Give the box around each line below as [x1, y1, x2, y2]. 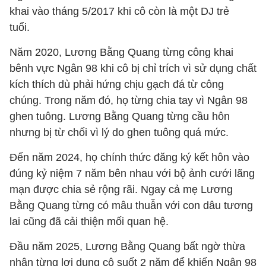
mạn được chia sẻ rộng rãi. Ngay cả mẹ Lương [9, 183, 233, 195]
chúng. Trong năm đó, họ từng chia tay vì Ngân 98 [9, 94, 248, 106]
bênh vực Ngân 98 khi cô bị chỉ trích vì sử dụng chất [9, 62, 256, 74]
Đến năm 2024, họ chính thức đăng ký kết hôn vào [9, 151, 249, 163]
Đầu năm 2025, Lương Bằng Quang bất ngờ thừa [9, 240, 245, 252]
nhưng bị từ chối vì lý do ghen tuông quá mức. [9, 126, 229, 138]
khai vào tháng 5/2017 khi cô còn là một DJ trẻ [9, 5, 229, 17]
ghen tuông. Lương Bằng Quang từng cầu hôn [9, 110, 230, 122]
